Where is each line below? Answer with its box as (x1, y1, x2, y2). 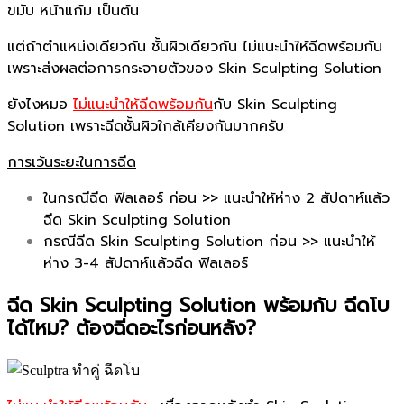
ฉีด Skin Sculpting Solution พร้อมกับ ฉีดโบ (7, 290, 390, 320)
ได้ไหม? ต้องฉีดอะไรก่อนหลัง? (7, 313, 256, 343)
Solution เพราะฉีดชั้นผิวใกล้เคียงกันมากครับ (7, 115, 284, 137)
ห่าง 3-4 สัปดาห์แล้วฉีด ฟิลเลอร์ (43, 252, 248, 274)
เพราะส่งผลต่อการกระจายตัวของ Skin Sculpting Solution (7, 58, 381, 79)
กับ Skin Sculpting (213, 94, 337, 115)
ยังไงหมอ (7, 94, 73, 115)
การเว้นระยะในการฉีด (7, 151, 136, 173)
